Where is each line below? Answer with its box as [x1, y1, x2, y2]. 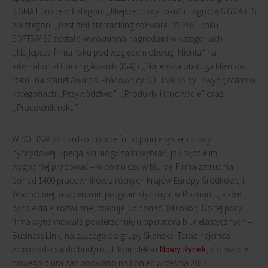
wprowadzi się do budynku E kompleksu [12, 243, 159, 255]
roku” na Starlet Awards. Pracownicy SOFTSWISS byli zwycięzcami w [12, 74, 255, 86]
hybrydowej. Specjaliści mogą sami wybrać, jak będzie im [12, 147, 217, 159]
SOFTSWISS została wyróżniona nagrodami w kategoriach [12, 33, 223, 44]
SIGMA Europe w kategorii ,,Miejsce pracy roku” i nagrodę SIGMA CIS [12, 5, 256, 17]
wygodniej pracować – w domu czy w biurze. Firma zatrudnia [12, 161, 233, 172]
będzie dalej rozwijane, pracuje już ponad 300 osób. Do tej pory [12, 202, 242, 214]
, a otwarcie [206, 243, 248, 255]
